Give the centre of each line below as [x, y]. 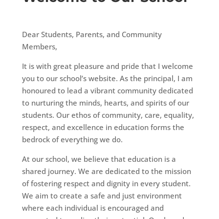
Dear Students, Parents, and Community [92, 34]
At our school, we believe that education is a [99, 159]
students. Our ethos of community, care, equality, [108, 115]
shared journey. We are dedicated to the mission [106, 171]
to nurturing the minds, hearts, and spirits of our [105, 103]
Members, [39, 46]
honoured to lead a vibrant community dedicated [107, 90]
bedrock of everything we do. [72, 139]
